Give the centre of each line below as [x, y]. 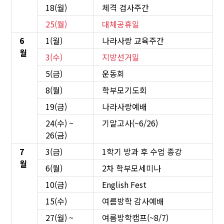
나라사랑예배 [124, 107]
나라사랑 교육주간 [133, 41]
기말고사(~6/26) [130, 123]
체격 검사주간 [125, 8]
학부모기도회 [124, 90]
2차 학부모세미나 [131, 168]
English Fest [124, 185]
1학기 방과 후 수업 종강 [142, 152]
